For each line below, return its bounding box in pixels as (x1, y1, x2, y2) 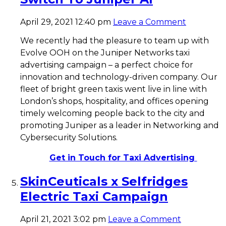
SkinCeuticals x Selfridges (20, 174, 188, 189)
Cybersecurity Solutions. (20, 133, 118, 143)
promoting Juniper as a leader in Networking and (20, 121, 219, 131)
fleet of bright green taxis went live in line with (20, 84, 207, 94)
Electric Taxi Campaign (20, 189, 168, 204)
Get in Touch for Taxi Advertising (49, 153, 197, 163)
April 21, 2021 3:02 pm (20, 214, 106, 224)
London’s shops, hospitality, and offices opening (20, 96, 209, 106)
